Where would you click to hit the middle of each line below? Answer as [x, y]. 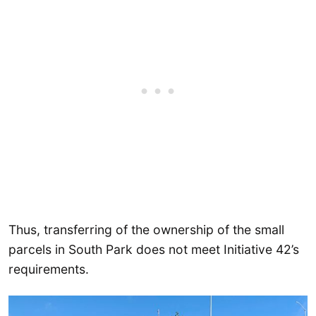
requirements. [49, 269]
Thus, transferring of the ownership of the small [146, 229]
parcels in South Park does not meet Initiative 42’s [154, 249]
